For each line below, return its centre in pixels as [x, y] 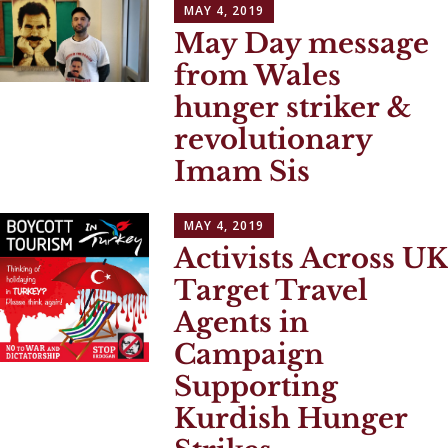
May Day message [302, 44]
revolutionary [273, 140]
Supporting [256, 386]
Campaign [249, 354]
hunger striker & [293, 108]
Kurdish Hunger [291, 418]
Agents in [242, 322]
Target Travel [271, 290]
